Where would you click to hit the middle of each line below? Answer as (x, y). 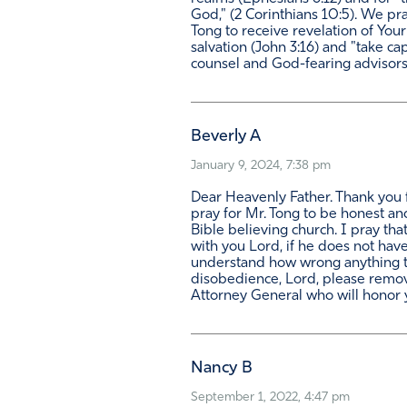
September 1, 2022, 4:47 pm (270, 398)
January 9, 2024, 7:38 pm (261, 166)
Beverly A (226, 137)
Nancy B (222, 369)
